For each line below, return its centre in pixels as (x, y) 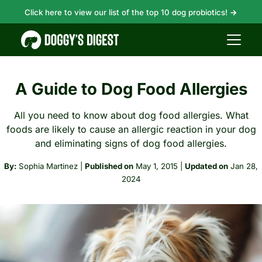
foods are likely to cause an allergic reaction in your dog (131, 129)
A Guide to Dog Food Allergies (131, 89)
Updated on (206, 166)
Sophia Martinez (48, 166)
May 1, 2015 (157, 166)
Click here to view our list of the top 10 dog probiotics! (127, 12)
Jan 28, (244, 166)
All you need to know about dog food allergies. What (131, 115)
